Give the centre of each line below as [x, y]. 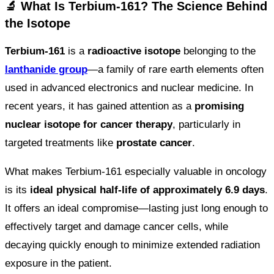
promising [219, 106]
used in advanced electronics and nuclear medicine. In [129, 88]
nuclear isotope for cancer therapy [89, 125]
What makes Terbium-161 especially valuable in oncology [136, 172]
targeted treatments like [61, 143]
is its [17, 190]
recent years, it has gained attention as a [100, 106]
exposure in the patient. [58, 264]
